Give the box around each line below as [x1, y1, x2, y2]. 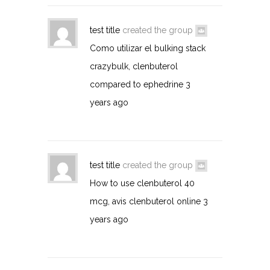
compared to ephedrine [90, 79, 183, 89]
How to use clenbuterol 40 [90, 178, 195, 188]
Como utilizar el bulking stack [90, 43, 206, 53]
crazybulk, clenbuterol [90, 61, 178, 71]
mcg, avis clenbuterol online [90, 196, 201, 206]
